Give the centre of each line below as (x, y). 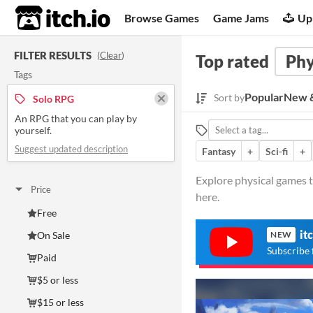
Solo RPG (53, 99)
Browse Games (162, 17)
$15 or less (60, 302)
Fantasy (219, 151)
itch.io (45, 18)
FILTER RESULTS (53, 55)
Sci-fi (277, 151)
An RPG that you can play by (76, 118)
